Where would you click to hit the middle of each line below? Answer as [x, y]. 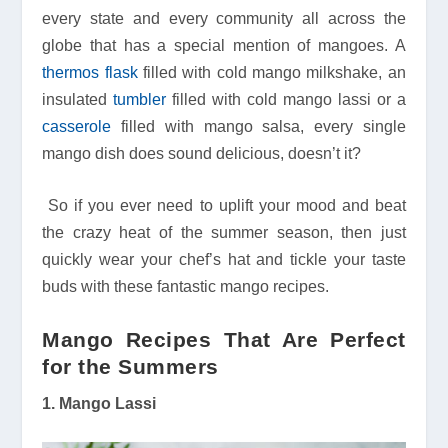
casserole [77, 126]
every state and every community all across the [224, 18]
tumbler [140, 99]
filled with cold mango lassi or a [286, 99]
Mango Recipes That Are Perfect [224, 339]
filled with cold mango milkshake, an [271, 72]
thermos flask [90, 72]
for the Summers [130, 366]
